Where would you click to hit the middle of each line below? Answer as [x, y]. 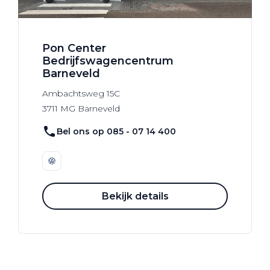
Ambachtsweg [73, 94]
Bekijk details [135, 196]
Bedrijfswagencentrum [108, 61]
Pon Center [74, 49]
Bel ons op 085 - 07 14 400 [116, 131]
